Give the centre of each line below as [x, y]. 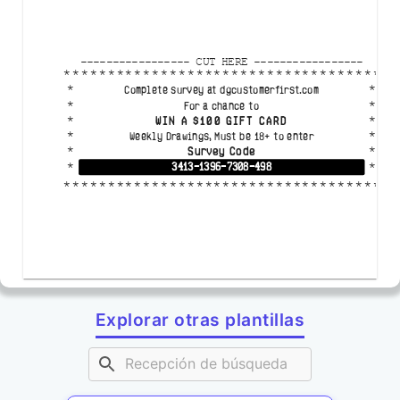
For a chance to [221, 105]
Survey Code [221, 151]
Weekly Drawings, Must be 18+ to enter [222, 136]
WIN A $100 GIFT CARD [221, 121]
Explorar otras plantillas [200, 319]
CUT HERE [222, 62]
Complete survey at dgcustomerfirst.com [222, 90]
